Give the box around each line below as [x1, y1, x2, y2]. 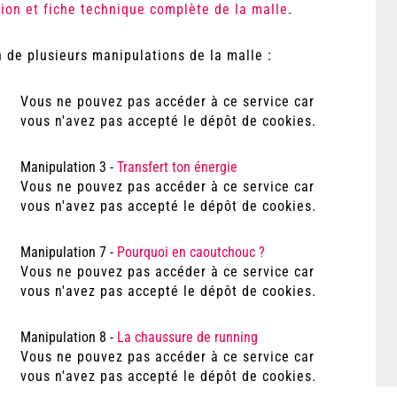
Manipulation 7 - [20, 244, 117, 261]
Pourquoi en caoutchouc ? [117, 244, 265, 261]
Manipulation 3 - [20, 159, 117, 175]
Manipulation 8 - [20, 329, 117, 346]
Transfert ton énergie [117, 159, 237, 175]
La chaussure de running [117, 329, 258, 346]
